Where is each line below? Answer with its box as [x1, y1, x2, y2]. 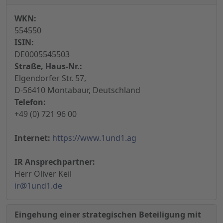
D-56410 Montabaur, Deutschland [14, 85, 140, 96]
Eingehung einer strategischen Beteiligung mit [14, 209, 201, 221]
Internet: [14, 132, 50, 144]
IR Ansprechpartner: [14, 156, 95, 168]
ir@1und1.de [14, 180, 62, 192]
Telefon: [14, 97, 46, 108]
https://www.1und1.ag [52, 132, 136, 144]
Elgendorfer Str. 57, [14, 73, 86, 84]
